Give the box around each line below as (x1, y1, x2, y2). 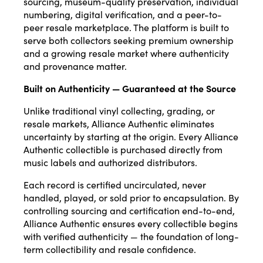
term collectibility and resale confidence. (23, 242, 196, 256)
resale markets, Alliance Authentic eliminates (23, 117, 214, 130)
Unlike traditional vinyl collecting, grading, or (23, 104, 215, 117)
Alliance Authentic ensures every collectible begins (23, 217, 238, 230)
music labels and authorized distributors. (23, 156, 197, 169)
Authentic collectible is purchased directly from (23, 143, 222, 156)
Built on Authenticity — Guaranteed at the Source (23, 82, 236, 95)
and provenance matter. (23, 59, 127, 73)
